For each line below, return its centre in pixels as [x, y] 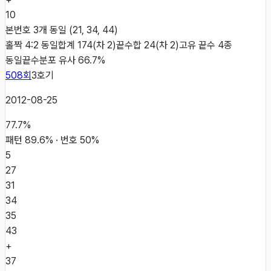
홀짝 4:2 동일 [32, 45]
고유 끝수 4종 [206, 45]
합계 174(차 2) [87, 45]
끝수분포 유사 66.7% [64, 60]
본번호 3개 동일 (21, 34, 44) [62, 30]
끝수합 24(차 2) [148, 45]
